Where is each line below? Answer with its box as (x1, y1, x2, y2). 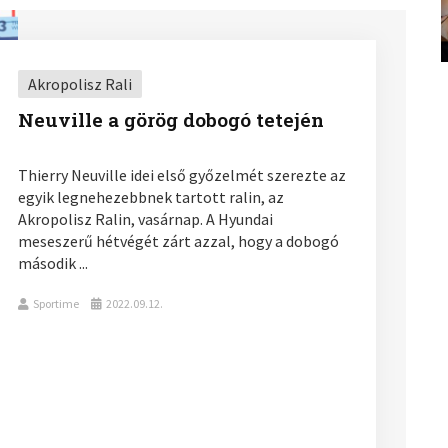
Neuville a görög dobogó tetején (17, 106, 324, 132)
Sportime (32, 295, 79, 311)
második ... (17, 252, 88, 273)
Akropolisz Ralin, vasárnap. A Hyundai (17, 208, 273, 229)
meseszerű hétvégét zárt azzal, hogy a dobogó (17, 230, 339, 251)
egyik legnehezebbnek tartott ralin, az (17, 186, 284, 207)
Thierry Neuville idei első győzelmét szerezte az (17, 164, 346, 185)
